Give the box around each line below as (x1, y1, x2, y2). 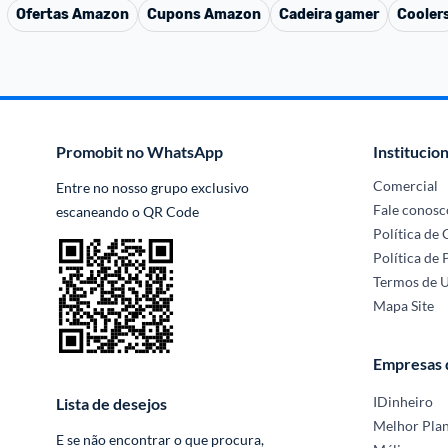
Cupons (147, 6, 204, 23)
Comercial (373, 177, 439, 194)
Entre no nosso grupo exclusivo (56, 179, 249, 196)
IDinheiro (373, 393, 434, 410)
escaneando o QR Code (56, 203, 199, 220)
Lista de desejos (56, 394, 167, 413)
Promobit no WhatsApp (56, 142, 223, 161)
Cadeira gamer (279, 6, 379, 23)
